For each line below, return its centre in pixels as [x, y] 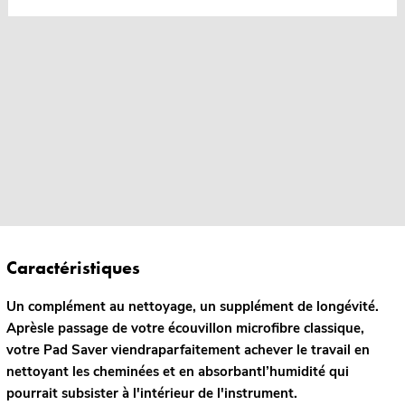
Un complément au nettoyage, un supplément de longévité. [192, 306]
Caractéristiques [73, 267]
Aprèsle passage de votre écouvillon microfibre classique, [185, 328]
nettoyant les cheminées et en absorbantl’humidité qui [177, 371]
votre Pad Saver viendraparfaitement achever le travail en [188, 349]
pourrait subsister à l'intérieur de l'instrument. [151, 393]
